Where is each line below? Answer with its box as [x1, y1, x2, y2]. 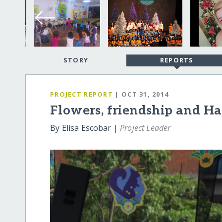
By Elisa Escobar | [50, 122, 120, 134]
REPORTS [160, 55, 194, 65]
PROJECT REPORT [50, 89, 113, 99]
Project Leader [120, 122, 171, 134]
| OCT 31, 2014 [114, 89, 169, 99]
